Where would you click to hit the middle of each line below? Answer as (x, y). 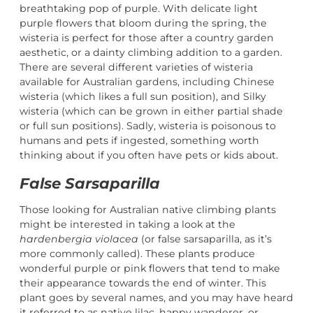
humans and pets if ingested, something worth (139, 140)
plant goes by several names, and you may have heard (156, 298)
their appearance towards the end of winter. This (143, 283)
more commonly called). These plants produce (137, 254)
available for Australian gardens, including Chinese (147, 81)
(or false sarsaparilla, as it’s (205, 239)
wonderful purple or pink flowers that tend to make (150, 269)
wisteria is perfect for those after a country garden (147, 37)
